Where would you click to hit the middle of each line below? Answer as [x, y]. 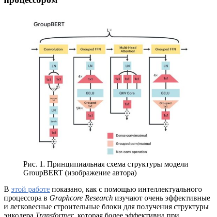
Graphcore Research [81, 198]
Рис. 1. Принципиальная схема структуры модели [106, 164]
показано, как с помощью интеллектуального [126, 189]
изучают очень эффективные [162, 198]
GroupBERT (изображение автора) [80, 172]
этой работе [31, 189]
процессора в [27, 198]
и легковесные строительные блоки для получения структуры [106, 206]
